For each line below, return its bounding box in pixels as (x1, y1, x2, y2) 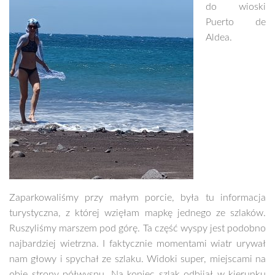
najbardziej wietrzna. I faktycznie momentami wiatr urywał (9, 239, 266, 249)
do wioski (206, 2, 266, 12)
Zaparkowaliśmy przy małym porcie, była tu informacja (9, 193, 266, 203)
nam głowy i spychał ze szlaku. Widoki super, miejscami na (9, 254, 266, 265)
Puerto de (206, 17, 266, 28)
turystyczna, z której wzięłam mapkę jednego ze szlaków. (9, 208, 266, 219)
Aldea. (206, 33, 232, 43)
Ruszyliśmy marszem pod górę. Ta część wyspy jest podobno (9, 223, 266, 234)
